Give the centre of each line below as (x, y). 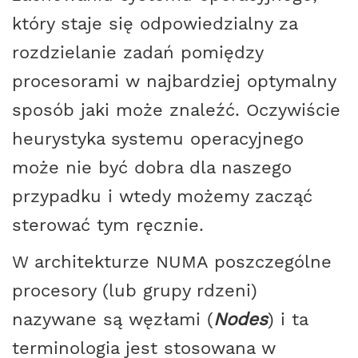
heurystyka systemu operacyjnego (158, 139)
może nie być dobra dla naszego (152, 167)
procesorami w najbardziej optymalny (174, 81)
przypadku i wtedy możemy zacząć (162, 196)
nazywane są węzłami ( (113, 319)
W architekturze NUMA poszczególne (172, 262)
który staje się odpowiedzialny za (155, 24)
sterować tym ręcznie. (108, 225)
